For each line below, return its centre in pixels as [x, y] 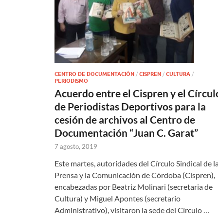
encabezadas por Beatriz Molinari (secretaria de [134, 186]
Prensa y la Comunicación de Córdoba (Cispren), [135, 175]
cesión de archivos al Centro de [125, 119]
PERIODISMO [71, 81]
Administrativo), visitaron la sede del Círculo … [132, 210]
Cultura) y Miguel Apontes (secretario [118, 198]
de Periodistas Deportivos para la [130, 106]
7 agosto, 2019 [76, 146]
